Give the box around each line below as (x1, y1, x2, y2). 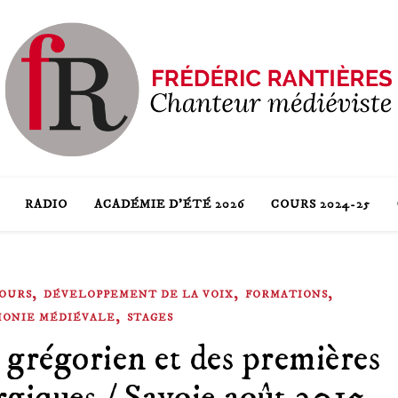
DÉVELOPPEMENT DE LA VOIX (43, 288, 234, 301)
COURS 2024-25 (270, 196, 370, 212)
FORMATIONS (244, 288, 328, 301)
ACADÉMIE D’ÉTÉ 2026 (93, 196, 244, 212)
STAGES (126, 311, 173, 324)
